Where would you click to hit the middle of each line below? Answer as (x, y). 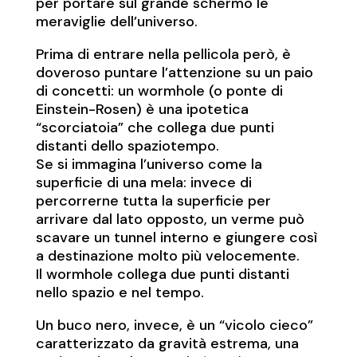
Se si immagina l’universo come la (149, 164)
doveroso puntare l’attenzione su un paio (174, 72)
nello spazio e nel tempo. (120, 292)
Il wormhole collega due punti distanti (162, 274)
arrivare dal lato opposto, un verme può (170, 219)
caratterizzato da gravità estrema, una (167, 343)
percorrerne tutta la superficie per (153, 200)
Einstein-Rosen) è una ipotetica (142, 109)
